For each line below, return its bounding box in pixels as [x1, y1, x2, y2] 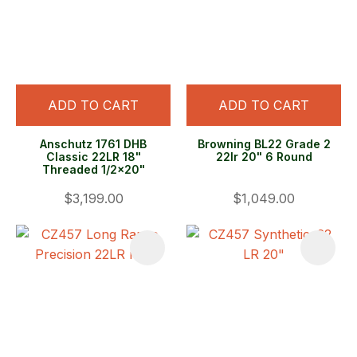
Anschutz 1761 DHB [40, 137, 147, 151]
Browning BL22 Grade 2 [197, 137, 331, 151]
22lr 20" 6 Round [215, 150, 312, 164]
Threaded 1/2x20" [41, 163, 145, 177]
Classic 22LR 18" [45, 150, 141, 164]
